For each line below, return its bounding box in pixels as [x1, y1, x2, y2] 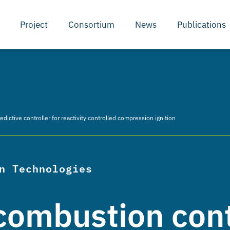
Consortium [68, 18, 115, 30]
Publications [177, 18, 226, 30]
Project [20, 18, 48, 30]
